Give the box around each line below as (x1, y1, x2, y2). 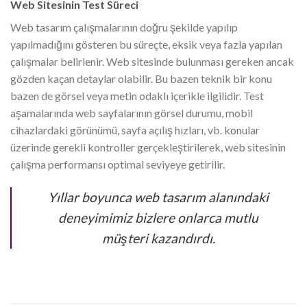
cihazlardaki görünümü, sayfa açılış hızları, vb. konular (10, 123, 260, 137)
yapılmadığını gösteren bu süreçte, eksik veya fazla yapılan (10, 38, 282, 51)
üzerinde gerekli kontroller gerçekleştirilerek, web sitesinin (10, 140, 286, 154)
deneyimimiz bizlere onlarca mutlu (58, 209, 258, 225)
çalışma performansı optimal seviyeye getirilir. (10, 158, 225, 171)
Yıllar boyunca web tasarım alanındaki (48, 188, 269, 205)
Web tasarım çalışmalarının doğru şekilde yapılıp (10, 21, 238, 34)
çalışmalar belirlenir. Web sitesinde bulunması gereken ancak (10, 55, 294, 69)
